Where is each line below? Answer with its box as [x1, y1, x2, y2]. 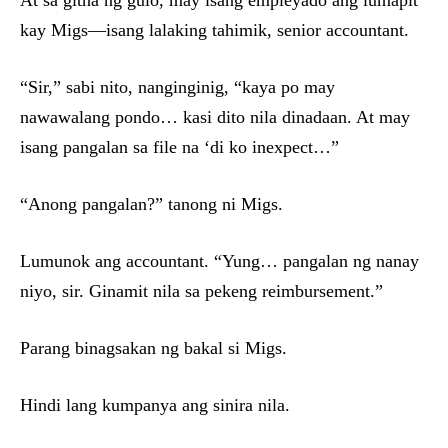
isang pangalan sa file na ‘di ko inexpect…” [20, 137, 339, 158]
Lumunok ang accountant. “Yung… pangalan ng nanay [20, 251, 419, 272]
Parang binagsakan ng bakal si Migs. [20, 338, 287, 359]
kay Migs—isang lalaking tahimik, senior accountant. [20, 20, 409, 41]
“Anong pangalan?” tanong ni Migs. [20, 194, 283, 215]
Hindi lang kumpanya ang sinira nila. [20, 395, 290, 416]
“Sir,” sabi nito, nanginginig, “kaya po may [20, 77, 335, 98]
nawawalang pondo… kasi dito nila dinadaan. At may [20, 107, 410, 128]
